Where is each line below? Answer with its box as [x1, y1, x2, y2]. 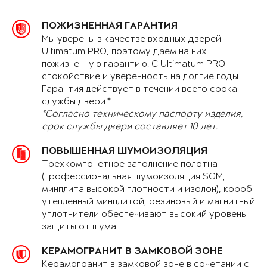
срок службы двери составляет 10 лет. [42, 122, 218, 132]
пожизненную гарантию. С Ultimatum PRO [42, 59, 225, 70]
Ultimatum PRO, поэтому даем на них [42, 46, 207, 57]
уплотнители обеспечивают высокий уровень [42, 209, 246, 220]
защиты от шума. [42, 222, 118, 232]
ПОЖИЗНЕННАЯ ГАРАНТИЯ [42, 21, 178, 32]
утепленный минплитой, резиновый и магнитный [42, 197, 255, 207]
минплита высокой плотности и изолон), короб [42, 184, 252, 195]
